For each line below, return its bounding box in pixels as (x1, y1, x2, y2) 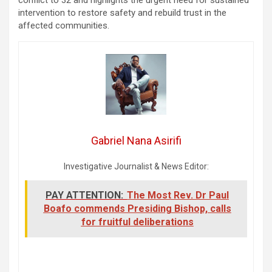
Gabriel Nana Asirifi (90, 134, 182, 147)
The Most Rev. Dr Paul (127, 189, 229, 201)
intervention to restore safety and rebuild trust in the (18, 7, 226, 18)
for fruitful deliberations (81, 216, 194, 228)
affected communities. (18, 19, 109, 31)
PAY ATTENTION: (46, 189, 123, 201)
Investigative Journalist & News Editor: (63, 161, 209, 171)
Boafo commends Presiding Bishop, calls (43, 202, 231, 214)
